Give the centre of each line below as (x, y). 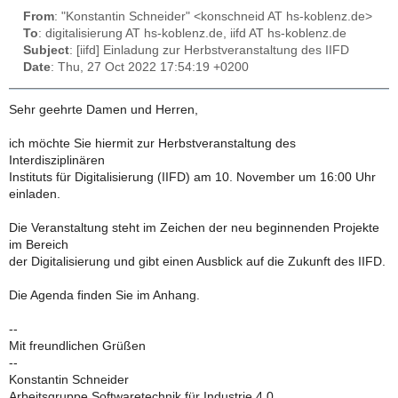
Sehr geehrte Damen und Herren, (103, 110)
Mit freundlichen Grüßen (77, 346)
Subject (46, 51)
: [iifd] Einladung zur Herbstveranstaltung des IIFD (209, 51)
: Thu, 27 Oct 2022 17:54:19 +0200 (150, 68)
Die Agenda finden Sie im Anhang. (104, 296)
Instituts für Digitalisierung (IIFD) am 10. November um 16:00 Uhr (192, 178)
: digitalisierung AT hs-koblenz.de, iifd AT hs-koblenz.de (192, 34)
